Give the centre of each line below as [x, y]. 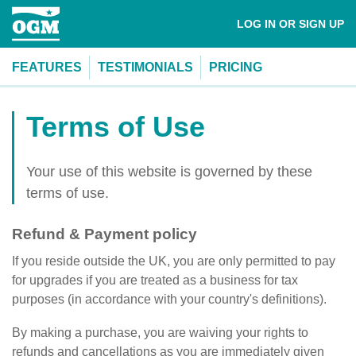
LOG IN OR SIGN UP [311, 24]
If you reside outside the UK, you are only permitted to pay [174, 261]
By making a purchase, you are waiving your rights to [160, 333]
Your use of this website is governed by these [169, 172]
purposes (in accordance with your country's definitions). [169, 299]
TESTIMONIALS [145, 67]
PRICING [236, 67]
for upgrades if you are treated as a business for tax [155, 280]
